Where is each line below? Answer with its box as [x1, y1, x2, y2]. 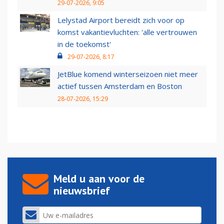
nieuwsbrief [53, 183, 110, 198]
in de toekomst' [57, 39, 111, 49]
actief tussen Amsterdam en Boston [57, 81, 182, 91]
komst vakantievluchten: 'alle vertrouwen [57, 27, 197, 37]
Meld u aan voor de [53, 171, 144, 186]
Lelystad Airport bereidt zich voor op [57, 15, 184, 25]
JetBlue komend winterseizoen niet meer [57, 69, 198, 79]
